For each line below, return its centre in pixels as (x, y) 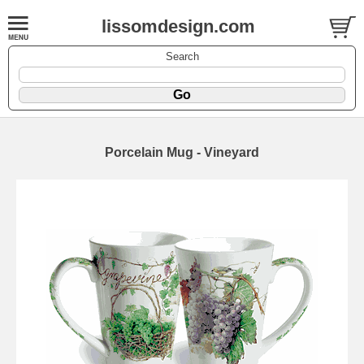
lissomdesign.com (178, 26)
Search (182, 56)
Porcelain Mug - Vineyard (182, 152)
